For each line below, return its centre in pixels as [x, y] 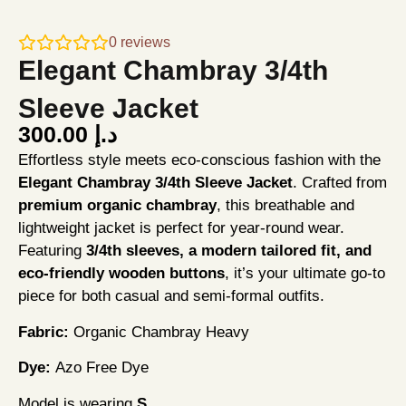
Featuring [52, 251]
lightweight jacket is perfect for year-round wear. [181, 228]
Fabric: [43, 332]
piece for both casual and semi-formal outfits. [171, 296]
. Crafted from [340, 183]
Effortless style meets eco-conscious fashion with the [199, 160]
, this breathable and [285, 206]
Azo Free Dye [100, 368]
